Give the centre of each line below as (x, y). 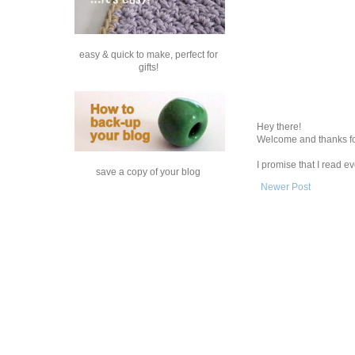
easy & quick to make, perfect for (148, 54)
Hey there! (279, 126)
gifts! (148, 67)
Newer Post (286, 187)
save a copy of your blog (148, 172)
